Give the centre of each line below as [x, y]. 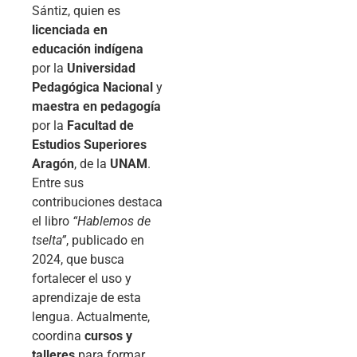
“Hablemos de [112, 222]
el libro [52, 222]
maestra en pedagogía [96, 107]
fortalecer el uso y [82, 279]
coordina [58, 336]
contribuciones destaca [97, 202]
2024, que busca [78, 260]
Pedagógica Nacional [92, 88]
